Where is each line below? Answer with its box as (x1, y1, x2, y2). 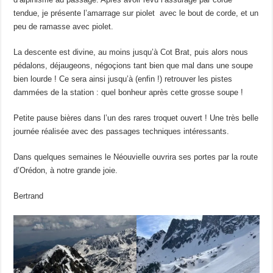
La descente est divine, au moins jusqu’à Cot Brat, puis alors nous (13, 47, 249, 57)
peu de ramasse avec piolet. (13, 21, 116, 31)
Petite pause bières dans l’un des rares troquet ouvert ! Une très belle (13, 113, 259, 122)
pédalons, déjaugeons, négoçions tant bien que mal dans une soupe (13, 60, 253, 70)
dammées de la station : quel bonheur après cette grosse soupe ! (13, 87, 246, 97)
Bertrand (13, 191, 44, 200)
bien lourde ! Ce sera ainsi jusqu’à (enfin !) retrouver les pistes (13, 74, 233, 83)
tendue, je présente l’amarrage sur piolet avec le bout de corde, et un (13, 8, 259, 18)
